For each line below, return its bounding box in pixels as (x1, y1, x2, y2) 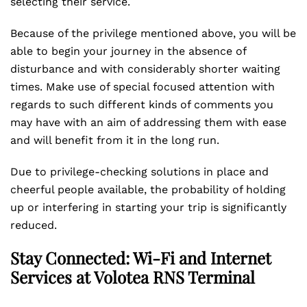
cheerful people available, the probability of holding (10, 183, 286, 196)
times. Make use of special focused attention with (10, 80, 275, 93)
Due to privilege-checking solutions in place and (10, 165, 269, 178)
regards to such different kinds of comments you (10, 98, 273, 111)
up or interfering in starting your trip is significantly (10, 201, 286, 214)
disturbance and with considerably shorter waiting (10, 62, 280, 75)
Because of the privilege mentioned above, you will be (10, 27, 296, 40)
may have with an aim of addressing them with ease (10, 116, 286, 129)
